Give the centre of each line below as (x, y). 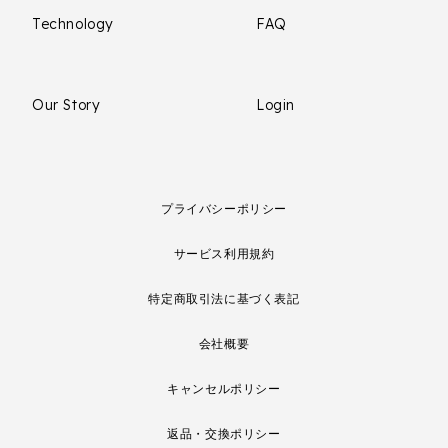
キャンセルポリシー (224, 388)
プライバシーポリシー (224, 208)
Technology (73, 24)
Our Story (66, 105)
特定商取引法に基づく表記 (224, 298)
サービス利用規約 (224, 253)
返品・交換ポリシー (224, 433)
